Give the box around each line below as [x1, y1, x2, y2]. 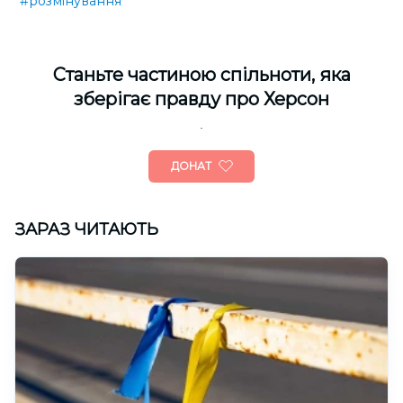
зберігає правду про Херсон [74, 88, 329, 110]
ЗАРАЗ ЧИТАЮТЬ [14, 219, 158, 239]
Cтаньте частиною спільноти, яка [52, 64, 351, 85]
